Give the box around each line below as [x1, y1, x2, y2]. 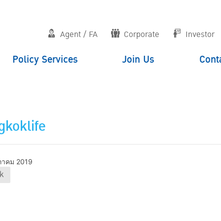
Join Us [122, 52, 155, 68]
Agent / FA [60, 28, 98, 41]
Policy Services [12, 52, 78, 68]
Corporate [123, 28, 159, 41]
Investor [185, 28, 215, 41]
